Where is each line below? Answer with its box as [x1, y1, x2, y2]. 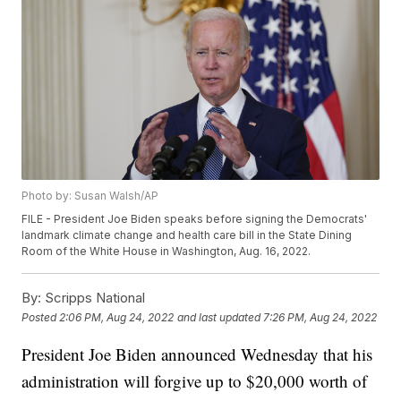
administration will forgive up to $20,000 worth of [21, 370, 368, 393]
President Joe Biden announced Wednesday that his [21, 343, 373, 366]
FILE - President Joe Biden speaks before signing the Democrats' [21, 212, 368, 226]
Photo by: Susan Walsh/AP [21, 189, 159, 203]
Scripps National [41, 289, 146, 307]
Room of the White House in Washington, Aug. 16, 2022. [21, 244, 311, 259]
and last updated [177, 310, 261, 324]
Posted [21, 310, 60, 324]
